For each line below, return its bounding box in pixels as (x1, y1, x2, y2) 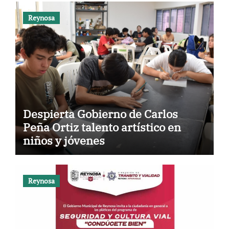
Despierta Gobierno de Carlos (22, 106, 178, 121)
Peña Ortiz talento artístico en (22, 119, 181, 134)
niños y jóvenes (22, 132, 105, 148)
